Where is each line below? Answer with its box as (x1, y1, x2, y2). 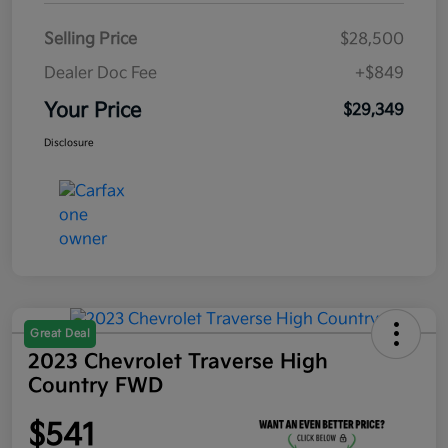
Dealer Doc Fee (44, 63, 157, 83)
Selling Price (44, 29, 137, 49)
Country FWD (28, 373, 163, 398)
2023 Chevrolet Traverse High (28, 349, 328, 374)
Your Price (44, 98, 141, 123)
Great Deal (30, 326, 90, 340)
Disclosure (44, 136, 94, 149)
